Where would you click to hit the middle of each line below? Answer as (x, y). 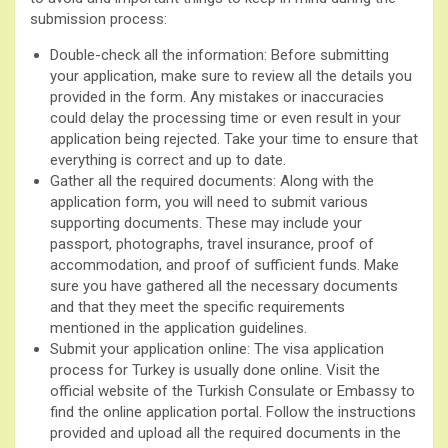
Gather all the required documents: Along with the (212, 180)
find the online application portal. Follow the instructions (233, 411)
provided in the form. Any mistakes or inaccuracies (217, 96)
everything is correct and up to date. (168, 159)
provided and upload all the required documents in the (225, 432)
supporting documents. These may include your (206, 222)
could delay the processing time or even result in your (225, 117)
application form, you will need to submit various (209, 201)
